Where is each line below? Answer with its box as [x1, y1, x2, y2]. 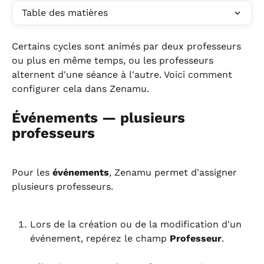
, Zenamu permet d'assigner [109, 166, 240, 178]
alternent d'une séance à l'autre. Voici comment [12, 69, 235, 80]
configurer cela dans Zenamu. [12, 83, 149, 94]
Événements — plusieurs [12, 110, 189, 127]
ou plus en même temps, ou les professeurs [12, 55, 216, 66]
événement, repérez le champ [30, 233, 170, 245]
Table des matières [22, 7, 108, 18]
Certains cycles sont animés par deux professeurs [12, 41, 244, 52]
